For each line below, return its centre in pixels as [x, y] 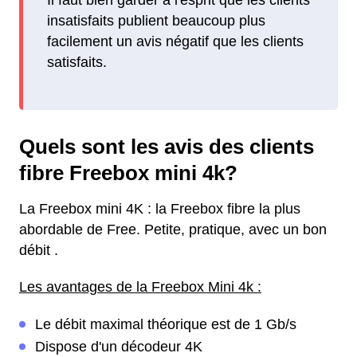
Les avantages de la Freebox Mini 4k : [140, 287]
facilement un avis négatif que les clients [175, 41]
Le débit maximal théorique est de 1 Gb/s [166, 325]
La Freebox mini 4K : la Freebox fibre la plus [160, 209]
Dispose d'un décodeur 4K [119, 347]
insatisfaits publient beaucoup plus [156, 20]
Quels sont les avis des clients [167, 147]
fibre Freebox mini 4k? [128, 173]
